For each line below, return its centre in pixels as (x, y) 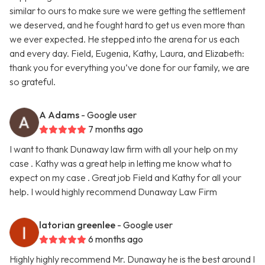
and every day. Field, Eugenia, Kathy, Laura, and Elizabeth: (127, 54)
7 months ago (116, 129)
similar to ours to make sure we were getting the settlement (127, 11)
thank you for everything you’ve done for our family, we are (130, 68)
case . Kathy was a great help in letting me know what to (121, 164)
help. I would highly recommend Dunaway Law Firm (113, 192)
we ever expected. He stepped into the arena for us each (125, 39)
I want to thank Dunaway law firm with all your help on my (124, 149)
